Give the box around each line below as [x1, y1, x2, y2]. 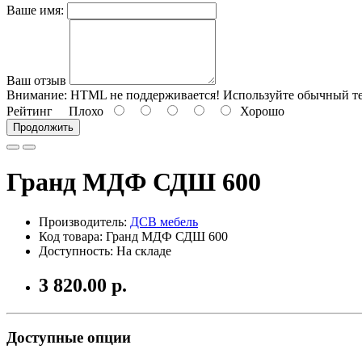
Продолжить [13, 120, 74, 133]
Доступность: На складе [39, 243, 171, 258]
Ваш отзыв [6, 73, 66, 87]
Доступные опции [6, 329, 131, 347]
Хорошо [234, 103, 284, 118]
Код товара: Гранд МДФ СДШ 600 [39, 229, 228, 243]
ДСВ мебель [130, 214, 198, 229]
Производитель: [39, 214, 130, 229]
